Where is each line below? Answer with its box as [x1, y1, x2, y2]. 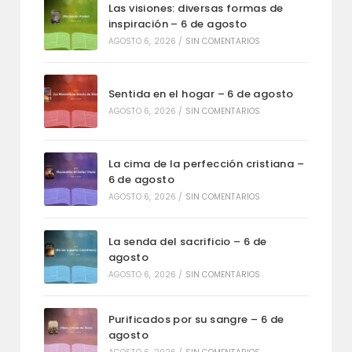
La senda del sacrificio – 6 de [108, 234, 267, 250]
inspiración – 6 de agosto [108, 16, 247, 32]
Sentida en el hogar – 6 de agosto [108, 86, 294, 102]
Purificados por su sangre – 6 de [108, 312, 284, 328]
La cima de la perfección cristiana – [108, 156, 305, 172]
